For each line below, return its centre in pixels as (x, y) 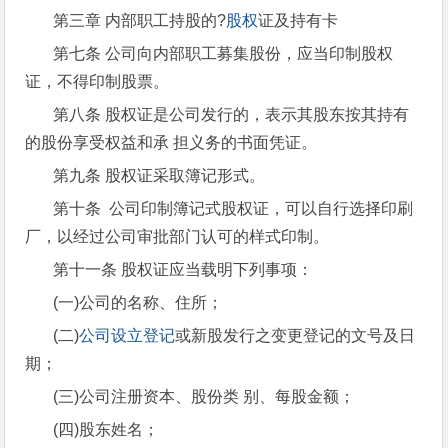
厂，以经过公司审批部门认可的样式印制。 (177, 236)
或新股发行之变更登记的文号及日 (295, 335)
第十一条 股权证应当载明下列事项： (183, 269)
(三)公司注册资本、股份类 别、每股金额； (204, 396)
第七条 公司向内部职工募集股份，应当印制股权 (223, 53)
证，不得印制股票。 (97, 81)
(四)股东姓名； (106, 429)
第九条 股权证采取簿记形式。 (159, 175)
